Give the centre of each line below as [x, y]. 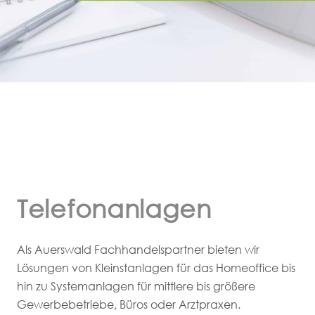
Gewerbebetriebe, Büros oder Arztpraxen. [129, 304]
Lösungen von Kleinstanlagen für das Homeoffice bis [156, 268]
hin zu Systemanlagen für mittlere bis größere [136, 286]
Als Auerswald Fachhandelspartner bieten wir [138, 249]
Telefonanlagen [114, 208]
